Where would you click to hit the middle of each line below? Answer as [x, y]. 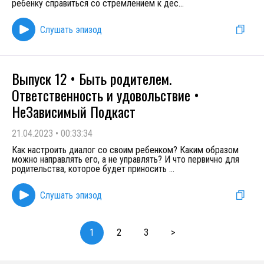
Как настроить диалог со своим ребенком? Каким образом [125, 150]
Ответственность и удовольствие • [105, 95]
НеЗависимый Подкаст [74, 111]
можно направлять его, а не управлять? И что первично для [126, 159]
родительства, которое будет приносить [90, 169]
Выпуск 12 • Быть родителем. [92, 78]
